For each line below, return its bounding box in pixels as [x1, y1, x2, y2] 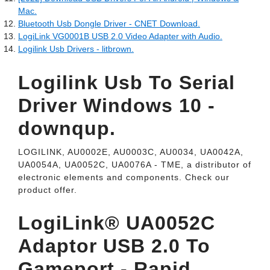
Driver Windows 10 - [18, 95, 215, 116]
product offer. [18, 185, 77, 195]
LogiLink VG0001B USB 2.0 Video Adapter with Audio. [18, 31, 222, 41]
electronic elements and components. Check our [18, 172, 230, 182]
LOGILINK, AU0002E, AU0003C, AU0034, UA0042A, [18, 147, 243, 157]
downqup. [18, 118, 116, 139]
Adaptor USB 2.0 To [18, 235, 210, 257]
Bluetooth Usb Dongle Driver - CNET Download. [18, 19, 200, 28]
